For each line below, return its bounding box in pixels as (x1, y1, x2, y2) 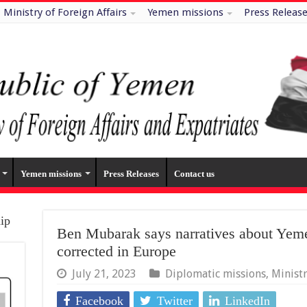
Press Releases (103, 169, 159, 180)
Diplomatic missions (164, 267, 266, 281)
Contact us (173, 169, 214, 180)
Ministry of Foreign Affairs (3, 6, 127, 19)
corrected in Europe (56, 243, 176, 260)
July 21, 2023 (71, 267, 136, 281)
